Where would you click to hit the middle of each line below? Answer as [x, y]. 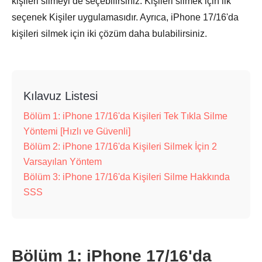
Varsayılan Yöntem [63, 162]
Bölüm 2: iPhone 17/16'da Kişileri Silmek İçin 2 [120, 146]
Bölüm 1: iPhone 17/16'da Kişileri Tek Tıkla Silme [125, 116]
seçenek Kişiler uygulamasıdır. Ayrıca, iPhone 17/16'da [125, 17]
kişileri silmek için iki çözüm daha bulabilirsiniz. [109, 34]
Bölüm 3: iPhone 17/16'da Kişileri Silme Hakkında [127, 177]
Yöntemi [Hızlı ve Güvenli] [77, 131]
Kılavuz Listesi [61, 96]
